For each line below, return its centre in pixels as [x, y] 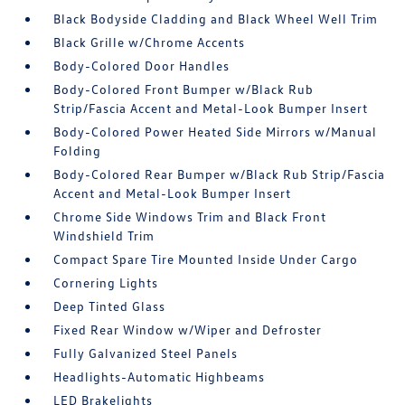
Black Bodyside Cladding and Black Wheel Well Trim [216, 19]
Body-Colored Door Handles [142, 66]
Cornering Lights [106, 283]
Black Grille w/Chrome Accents [150, 42]
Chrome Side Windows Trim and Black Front [190, 217]
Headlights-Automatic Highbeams [160, 377]
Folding [78, 151]
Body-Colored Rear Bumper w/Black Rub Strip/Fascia [220, 174]
